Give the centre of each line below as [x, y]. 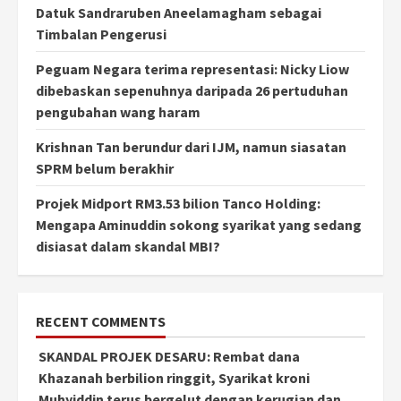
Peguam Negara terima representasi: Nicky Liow [192, 69]
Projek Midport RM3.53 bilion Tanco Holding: [178, 204]
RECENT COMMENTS [101, 322]
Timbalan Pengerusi [101, 34]
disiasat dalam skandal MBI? [128, 247]
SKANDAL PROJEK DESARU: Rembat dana [169, 357]
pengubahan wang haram [118, 112]
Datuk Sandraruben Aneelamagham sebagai [179, 13]
